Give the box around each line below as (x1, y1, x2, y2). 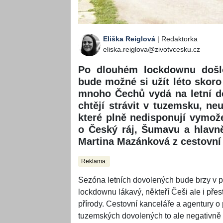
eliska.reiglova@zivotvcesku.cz (103, 45, 200, 54)
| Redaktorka (155, 35, 198, 43)
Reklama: (81, 158, 107, 165)
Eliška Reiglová (103, 35, 155, 43)
